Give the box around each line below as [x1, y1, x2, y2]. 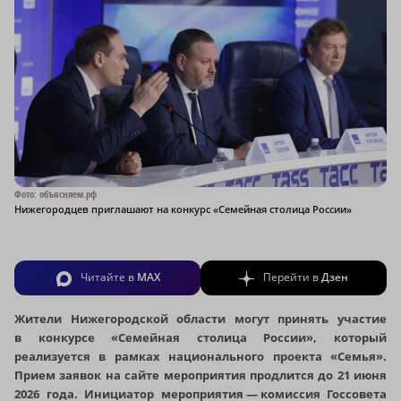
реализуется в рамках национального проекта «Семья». [14, 347, 387, 364]
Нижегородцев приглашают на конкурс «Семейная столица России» [14, 202, 352, 217]
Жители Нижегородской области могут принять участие [14, 310, 387, 327]
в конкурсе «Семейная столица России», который [14, 328, 387, 346]
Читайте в [80, 269, 137, 286]
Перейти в [263, 269, 321, 286]
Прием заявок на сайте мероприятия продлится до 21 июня [14, 366, 387, 383]
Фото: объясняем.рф [14, 187, 97, 201]
